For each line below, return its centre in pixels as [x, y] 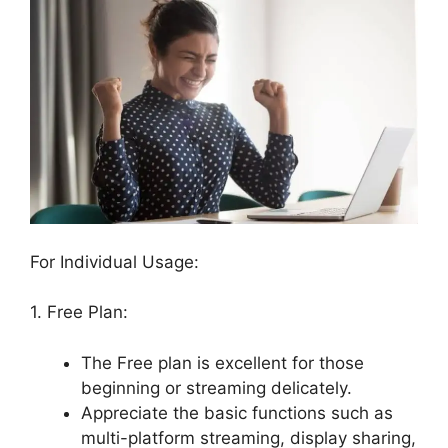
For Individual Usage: [114, 261]
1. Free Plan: [79, 312]
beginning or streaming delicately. [216, 387]
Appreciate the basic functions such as [237, 412]
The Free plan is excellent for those [222, 362]
